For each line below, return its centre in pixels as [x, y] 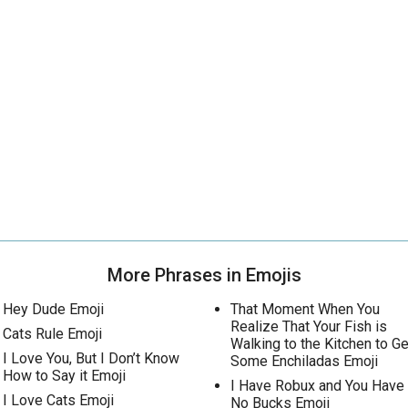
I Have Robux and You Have [317, 386]
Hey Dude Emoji [53, 309]
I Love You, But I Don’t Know [91, 358]
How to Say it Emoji [64, 376]
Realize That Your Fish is [308, 326]
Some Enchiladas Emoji [304, 361]
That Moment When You [305, 309]
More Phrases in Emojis [204, 275]
